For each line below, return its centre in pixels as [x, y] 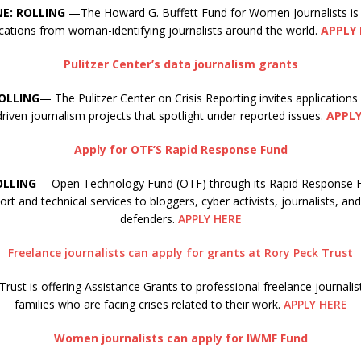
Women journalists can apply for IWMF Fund [180, 338]
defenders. [149, 219]
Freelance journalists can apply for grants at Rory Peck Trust [181, 253]
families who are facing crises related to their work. [149, 305]
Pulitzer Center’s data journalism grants [180, 64]
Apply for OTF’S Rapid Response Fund [180, 150]
